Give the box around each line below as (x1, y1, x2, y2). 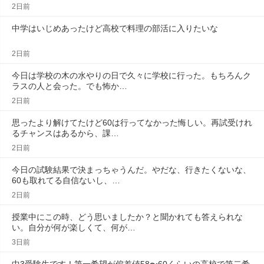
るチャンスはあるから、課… (12, 128, 119, 138)
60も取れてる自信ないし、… (12, 176, 120, 185)
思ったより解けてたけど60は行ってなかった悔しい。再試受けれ (12, 118, 252, 127)
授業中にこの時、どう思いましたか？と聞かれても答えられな (12, 212, 243, 222)
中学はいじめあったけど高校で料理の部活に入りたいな (12, 24, 218, 33)
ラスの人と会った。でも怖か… (12, 81, 127, 91)
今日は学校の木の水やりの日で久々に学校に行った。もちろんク (12, 71, 251, 80)
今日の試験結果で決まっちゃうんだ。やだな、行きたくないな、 (12, 165, 251, 174)
